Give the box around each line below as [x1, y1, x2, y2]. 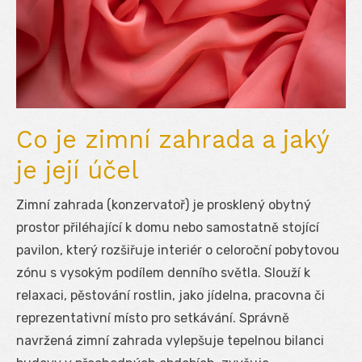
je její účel [16, 155, 139, 184]
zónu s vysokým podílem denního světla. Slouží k [16, 264, 310, 280]
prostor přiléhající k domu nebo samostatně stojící [16, 219, 319, 235]
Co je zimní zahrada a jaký [16, 124, 329, 154]
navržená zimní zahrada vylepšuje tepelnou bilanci [16, 332, 324, 348]
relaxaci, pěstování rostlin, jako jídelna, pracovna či [16, 287, 325, 303]
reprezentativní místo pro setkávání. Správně [16, 309, 289, 326]
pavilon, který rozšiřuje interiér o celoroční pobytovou [16, 242, 339, 258]
